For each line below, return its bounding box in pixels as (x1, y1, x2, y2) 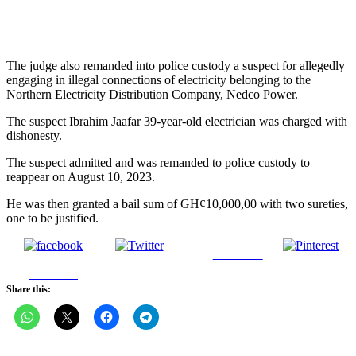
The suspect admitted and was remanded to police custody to (6, 156, 310, 170)
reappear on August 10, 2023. (6, 170, 155, 184)
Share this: (6, 284, 51, 296)
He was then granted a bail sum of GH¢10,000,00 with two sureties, (6, 197, 348, 211)
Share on (31, 253, 75, 267)
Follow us (212, 247, 263, 261)
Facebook (29, 267, 78, 281)
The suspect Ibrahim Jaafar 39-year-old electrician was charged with (6, 114, 347, 129)
